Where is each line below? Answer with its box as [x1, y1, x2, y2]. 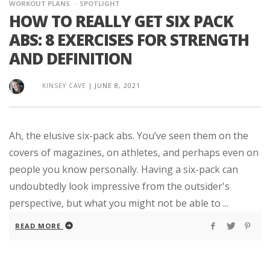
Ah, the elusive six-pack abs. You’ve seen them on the [9, 128, 248, 142]
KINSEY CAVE [42, 81, 86, 90]
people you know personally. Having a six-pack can [9, 162, 238, 176]
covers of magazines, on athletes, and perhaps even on [9, 145, 259, 159]
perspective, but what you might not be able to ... [9, 196, 228, 210]
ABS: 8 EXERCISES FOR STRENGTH [9, 28, 249, 51]
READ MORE [15, 221, 61, 230]
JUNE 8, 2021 [95, 81, 140, 90]
